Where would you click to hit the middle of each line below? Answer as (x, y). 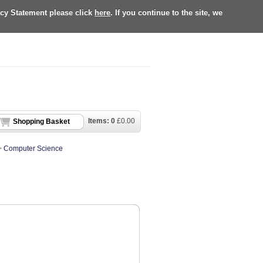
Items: (100, 121)
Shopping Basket (41, 122)
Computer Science (33, 149)
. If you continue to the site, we (167, 12)
